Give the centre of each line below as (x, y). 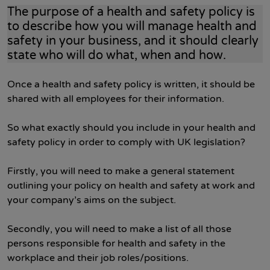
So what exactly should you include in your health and (131, 128)
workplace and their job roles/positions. (98, 258)
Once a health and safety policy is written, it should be (131, 84)
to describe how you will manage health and (132, 27)
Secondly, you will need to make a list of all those (119, 229)
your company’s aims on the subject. (92, 200)
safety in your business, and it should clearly (133, 41)
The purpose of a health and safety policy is (131, 12)
